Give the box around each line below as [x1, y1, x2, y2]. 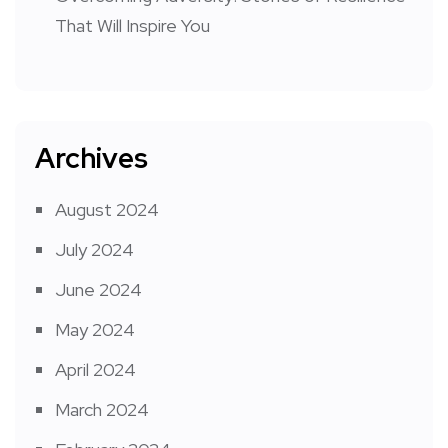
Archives [35, 139, 148, 178]
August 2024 [55, 198, 159, 222]
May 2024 [55, 318, 135, 342]
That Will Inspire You [55, 14, 210, 38]
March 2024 [55, 398, 149, 422]
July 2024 [55, 238, 134, 262]
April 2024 [55, 358, 136, 382]
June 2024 [55, 278, 142, 302]
